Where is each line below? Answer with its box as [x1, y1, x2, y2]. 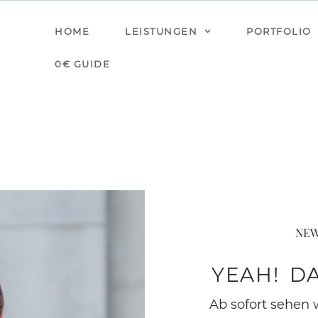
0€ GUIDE [55, 58, 111, 70]
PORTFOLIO [246, 26, 312, 37]
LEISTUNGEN [125, 26, 198, 37]
